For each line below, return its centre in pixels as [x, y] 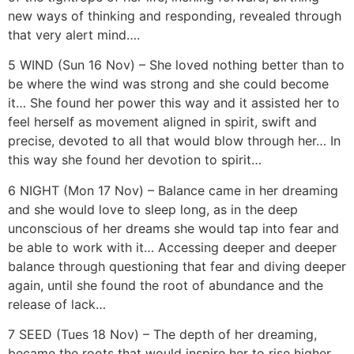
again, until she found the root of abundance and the [166, 285]
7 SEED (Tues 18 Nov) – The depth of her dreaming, [162, 335]
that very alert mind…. [74, 35]
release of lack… [57, 304]
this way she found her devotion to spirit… [135, 160]
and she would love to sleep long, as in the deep [153, 209]
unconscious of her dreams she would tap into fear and [173, 228]
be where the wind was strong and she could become [168, 84]
